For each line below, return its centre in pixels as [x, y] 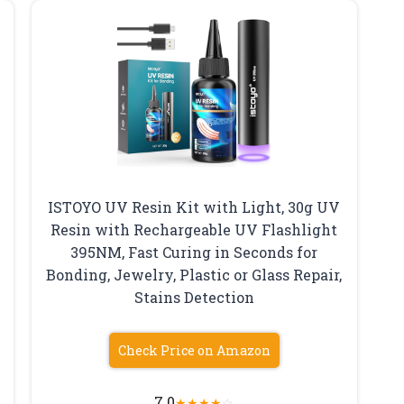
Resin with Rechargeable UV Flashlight [194, 230]
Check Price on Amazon [194, 351]
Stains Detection [194, 298]
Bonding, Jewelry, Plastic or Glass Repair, [194, 275]
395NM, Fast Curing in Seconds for [194, 252]
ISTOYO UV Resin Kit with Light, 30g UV [194, 207]
